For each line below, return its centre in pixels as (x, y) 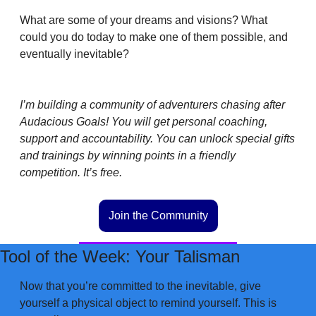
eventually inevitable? (74, 54)
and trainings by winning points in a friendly (128, 155)
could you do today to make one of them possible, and (154, 37)
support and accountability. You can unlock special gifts (157, 138)
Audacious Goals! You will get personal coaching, (144, 121)
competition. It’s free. (72, 172)
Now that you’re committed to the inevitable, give (140, 286)
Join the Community (158, 215)
